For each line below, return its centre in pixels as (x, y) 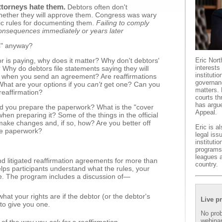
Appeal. (206, 112)
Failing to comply (122, 23)
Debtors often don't (96, 7)
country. (207, 164)
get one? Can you (131, 84)
